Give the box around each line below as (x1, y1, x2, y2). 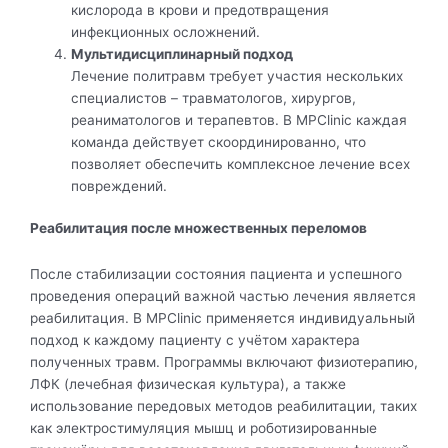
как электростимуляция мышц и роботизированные (30, 420, 377, 437)
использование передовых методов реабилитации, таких (30, 398, 417, 415)
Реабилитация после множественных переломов (30, 220, 367, 237)
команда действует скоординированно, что (71, 133, 367, 150)
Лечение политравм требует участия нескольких (71, 67, 404, 84)
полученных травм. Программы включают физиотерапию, (30, 354, 418, 371)
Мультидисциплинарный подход (71, 45, 294, 62)
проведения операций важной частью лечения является (30, 288, 416, 305)
